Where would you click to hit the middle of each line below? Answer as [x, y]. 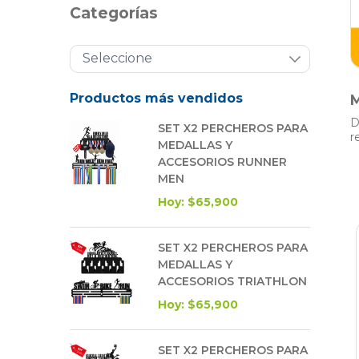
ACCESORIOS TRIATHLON [232, 281]
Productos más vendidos [156, 98]
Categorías [114, 13]
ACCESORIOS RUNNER [222, 161]
